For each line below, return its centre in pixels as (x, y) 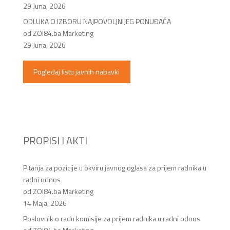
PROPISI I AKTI (55, 140)
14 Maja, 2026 (45, 203)
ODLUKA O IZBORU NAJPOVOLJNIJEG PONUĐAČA (97, 21)
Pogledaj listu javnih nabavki (77, 72)
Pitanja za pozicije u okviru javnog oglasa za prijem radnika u (114, 167)
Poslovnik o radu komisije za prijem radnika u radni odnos (111, 218)
